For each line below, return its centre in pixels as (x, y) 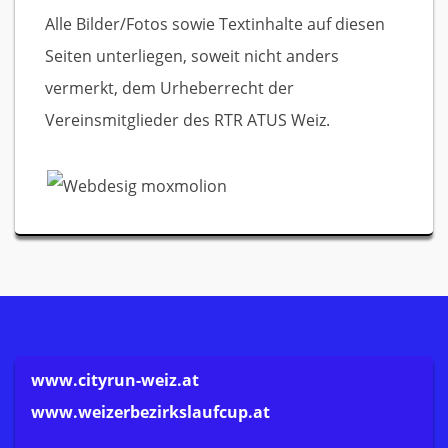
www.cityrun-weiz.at (115, 380)
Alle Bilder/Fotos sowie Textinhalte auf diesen (215, 24)
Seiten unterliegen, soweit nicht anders (192, 56)
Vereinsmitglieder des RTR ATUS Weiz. (187, 120)
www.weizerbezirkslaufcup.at (150, 412)
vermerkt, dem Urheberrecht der (169, 88)
